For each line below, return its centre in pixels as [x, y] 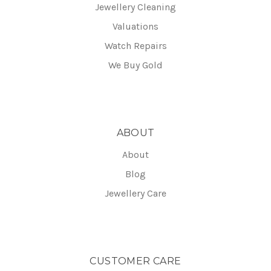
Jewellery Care [135, 194]
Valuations [135, 27]
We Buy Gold [135, 65]
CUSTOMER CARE [135, 261]
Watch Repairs [135, 46]
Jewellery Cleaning [135, 7]
